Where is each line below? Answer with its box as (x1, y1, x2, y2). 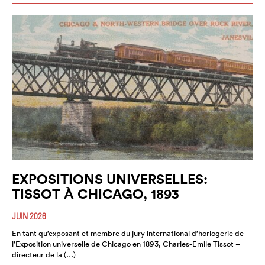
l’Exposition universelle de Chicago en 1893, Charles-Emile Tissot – (12, 239, 240, 250)
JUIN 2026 (12, 211, 46, 222)
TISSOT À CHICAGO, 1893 (12, 185, 179, 203)
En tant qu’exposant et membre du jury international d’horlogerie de (12, 228, 244, 239)
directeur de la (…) (12, 250, 76, 260)
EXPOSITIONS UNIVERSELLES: (12, 170, 208, 188)
